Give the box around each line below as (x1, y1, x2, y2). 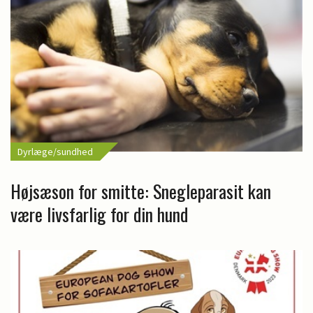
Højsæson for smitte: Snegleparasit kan (10, 177, 271, 205)
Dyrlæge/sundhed (17, 145, 93, 158)
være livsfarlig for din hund (10, 200, 188, 228)
